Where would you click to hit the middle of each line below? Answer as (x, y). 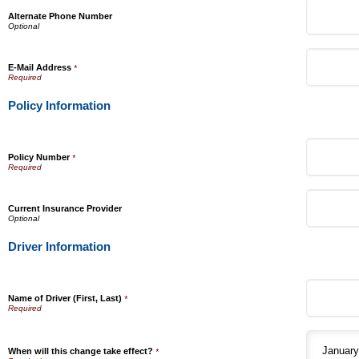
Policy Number (39, 157)
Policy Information (59, 106)
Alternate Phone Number (60, 16)
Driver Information (59, 247)
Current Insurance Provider (65, 208)
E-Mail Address (40, 67)
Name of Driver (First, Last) (65, 298)
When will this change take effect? (81, 351)
